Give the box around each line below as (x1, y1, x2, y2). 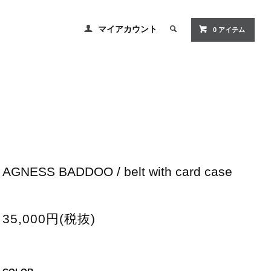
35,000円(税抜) (2, 212, 96, 226)
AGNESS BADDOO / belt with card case (2, 165, 232, 179)
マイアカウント (98, 24, 158, 34)
